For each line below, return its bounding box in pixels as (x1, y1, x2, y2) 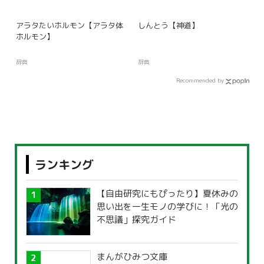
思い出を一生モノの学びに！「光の (97, 200, 238, 213)
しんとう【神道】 (137, 19, 199, 31)
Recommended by (176, 76, 224, 85)
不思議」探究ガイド (97, 213, 176, 226)
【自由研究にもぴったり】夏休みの (97, 187, 238, 200)
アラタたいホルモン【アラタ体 (16, 19, 123, 31)
